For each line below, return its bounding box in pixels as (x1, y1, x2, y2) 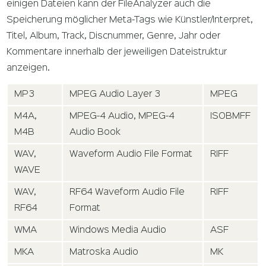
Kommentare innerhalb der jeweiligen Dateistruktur (7, 47, 227, 56)
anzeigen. (7, 64, 50, 72)
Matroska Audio (69, 248, 139, 257)
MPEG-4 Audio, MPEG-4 (69, 112, 175, 121)
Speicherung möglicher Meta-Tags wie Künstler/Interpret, (7, 15, 254, 24)
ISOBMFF (210, 112, 251, 121)
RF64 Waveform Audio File (69, 188, 185, 197)
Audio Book (69, 128, 121, 137)
